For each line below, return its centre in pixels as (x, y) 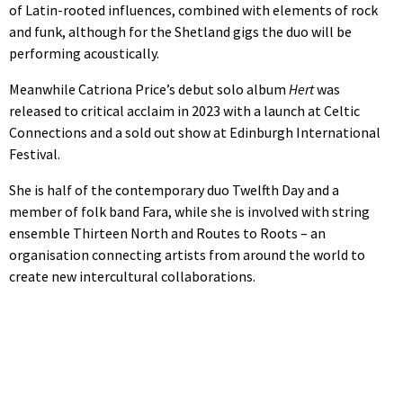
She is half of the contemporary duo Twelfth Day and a (174, 189)
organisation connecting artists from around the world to (187, 254)
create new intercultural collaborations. (132, 276)
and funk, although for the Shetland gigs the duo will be (180, 31)
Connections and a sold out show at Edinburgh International (195, 132)
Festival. (35, 153)
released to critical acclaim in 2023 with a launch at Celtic (184, 110)
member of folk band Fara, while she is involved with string (189, 211)
